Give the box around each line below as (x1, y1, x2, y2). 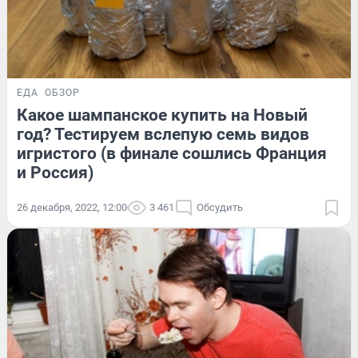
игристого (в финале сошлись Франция (17, 143, 327, 163)
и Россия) (17, 162, 93, 182)
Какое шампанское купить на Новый (17, 105, 308, 125)
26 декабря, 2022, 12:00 (17, 201, 127, 213)
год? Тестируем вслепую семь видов (17, 124, 309, 144)
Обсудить (197, 201, 243, 213)
